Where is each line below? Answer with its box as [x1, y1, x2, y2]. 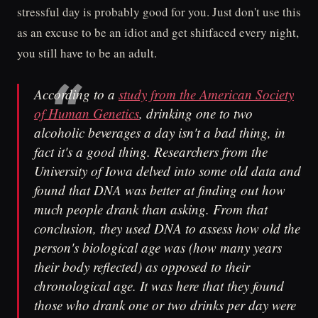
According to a [33, 85, 119, 104]
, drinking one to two [138, 104, 253, 123]
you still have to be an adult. [17, 45, 157, 61]
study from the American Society [118, 85, 294, 104]
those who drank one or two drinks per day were [33, 296, 296, 314]
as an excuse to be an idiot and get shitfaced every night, [17, 24, 299, 40]
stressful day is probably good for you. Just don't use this [17, 4, 301, 20]
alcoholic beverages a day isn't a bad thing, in [33, 124, 285, 142]
